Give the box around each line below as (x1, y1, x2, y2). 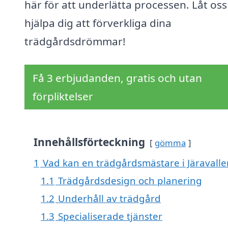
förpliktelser (33, 89, 93, 104)
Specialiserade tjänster (58, 210, 162, 223)
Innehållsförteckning (34, 135, 145, 150)
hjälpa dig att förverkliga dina (24, 16, 172, 31)
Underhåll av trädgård (58, 192, 161, 205)
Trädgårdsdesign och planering (58, 174, 202, 187)
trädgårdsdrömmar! (24, 34, 126, 49)
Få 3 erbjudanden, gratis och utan (33, 71, 202, 85)
